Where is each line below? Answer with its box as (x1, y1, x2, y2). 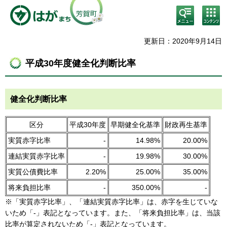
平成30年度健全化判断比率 (25, 58, 136, 69)
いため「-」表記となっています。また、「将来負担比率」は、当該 (5, 208, 220, 217)
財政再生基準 (165, 120, 207, 129)
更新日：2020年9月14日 (144, 37, 222, 45)
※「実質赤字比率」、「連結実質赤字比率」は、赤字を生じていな (5, 197, 218, 206)
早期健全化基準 (110, 120, 160, 129)
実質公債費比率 (8, 167, 58, 176)
